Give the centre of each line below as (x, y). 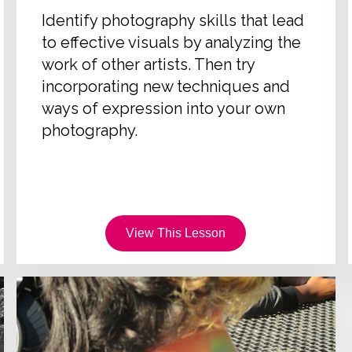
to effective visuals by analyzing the (172, 42)
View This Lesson (176, 233)
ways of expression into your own (164, 108)
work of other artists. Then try (148, 64)
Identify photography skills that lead (173, 20)
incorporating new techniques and (166, 86)
